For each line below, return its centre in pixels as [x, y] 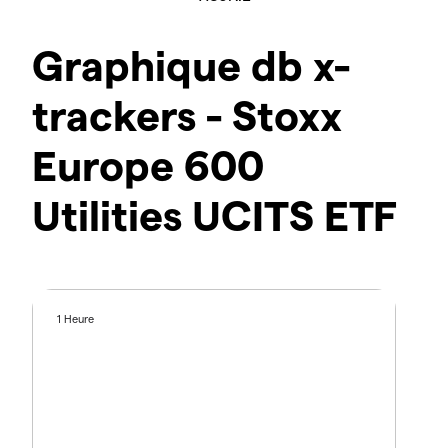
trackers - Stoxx [187, 114]
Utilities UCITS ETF [214, 214]
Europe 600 [148, 164]
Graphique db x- [191, 64]
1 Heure [76, 319]
